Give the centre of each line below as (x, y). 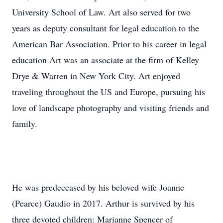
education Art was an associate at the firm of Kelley (106, 60)
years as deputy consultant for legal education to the (106, 28)
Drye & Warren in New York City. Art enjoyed (96, 76)
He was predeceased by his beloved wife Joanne (98, 187)
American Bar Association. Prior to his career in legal (109, 44)
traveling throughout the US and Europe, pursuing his (109, 92)
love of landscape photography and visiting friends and (111, 108)
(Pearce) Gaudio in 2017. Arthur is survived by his (103, 203)
